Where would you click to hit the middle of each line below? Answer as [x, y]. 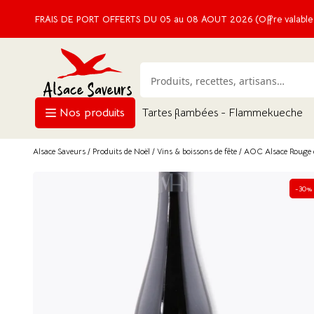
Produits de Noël [121, 151]
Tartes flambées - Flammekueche [223, 113]
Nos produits [90, 113]
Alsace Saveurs [59, 151]
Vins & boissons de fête [197, 151]
